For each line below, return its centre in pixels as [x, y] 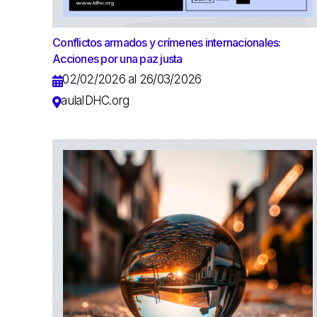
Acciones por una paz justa [117, 58]
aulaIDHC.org [95, 100]
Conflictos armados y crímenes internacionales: [167, 42]
